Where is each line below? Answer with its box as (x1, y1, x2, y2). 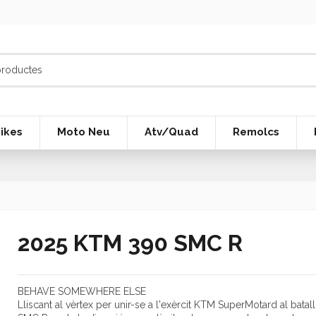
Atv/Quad (145, 126, 198, 139)
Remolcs (233, 126, 279, 139)
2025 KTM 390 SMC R (17, 229, 243, 256)
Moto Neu (57, 126, 110, 139)
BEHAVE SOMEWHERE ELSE (17, 285, 146, 297)
